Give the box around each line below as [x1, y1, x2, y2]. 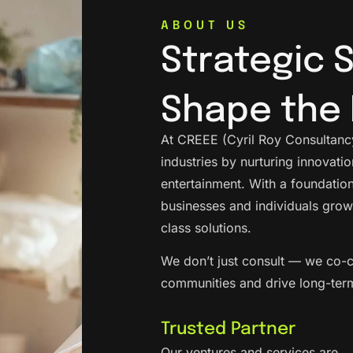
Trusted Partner [161, 320, 295, 338]
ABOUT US [161, 20, 249, 33]
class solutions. [161, 219, 251, 236]
